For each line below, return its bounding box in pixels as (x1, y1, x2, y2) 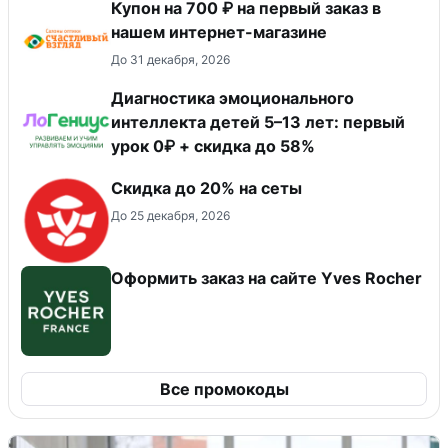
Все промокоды (159, 378, 289, 399)
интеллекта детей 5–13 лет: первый (111, 111, 405, 132)
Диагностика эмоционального (111, 87, 354, 108)
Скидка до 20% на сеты (111, 177, 302, 198)
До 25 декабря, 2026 (111, 207, 230, 223)
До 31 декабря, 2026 (111, 51, 230, 67)
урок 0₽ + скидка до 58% (111, 135, 315, 156)
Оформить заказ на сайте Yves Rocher (111, 267, 422, 288)
